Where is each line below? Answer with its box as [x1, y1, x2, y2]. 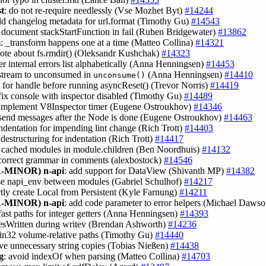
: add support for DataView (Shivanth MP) [64, 165, 226, 176]
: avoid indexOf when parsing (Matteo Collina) [4, 251, 182, 261]
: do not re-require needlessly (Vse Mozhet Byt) [4, 5, 185, 15]
